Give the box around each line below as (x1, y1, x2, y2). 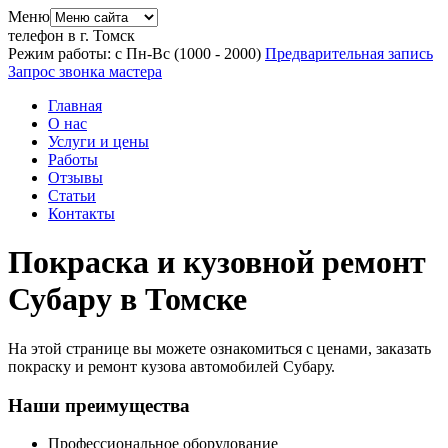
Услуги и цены (48, 133, 149, 150)
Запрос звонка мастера (8, 63, 162, 80)
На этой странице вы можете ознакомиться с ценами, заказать (8, 339, 431, 357)
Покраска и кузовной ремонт (8, 244, 426, 281)
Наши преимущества (8, 394, 190, 416)
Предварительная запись (265, 45, 433, 62)
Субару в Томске (8, 281, 247, 318)
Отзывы (48, 169, 103, 186)
